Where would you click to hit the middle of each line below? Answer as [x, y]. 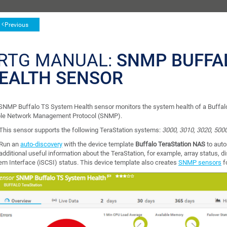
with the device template [99, 144]
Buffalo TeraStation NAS [170, 144]
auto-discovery [41, 144]
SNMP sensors [200, 163]
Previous [16, 25]
